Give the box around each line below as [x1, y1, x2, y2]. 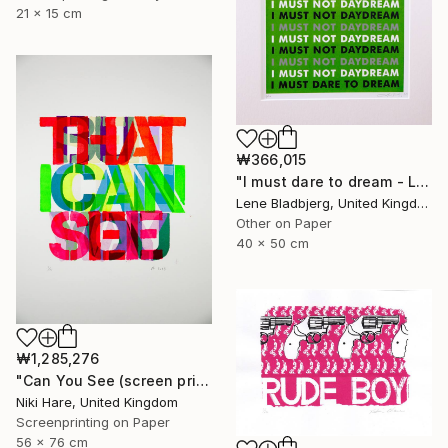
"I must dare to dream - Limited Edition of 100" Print [416, 173, 430, 191]
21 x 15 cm [16, 5, 82, 21]
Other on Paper [236, 215, 332, 232]
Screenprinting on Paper [16, 414, 170, 431]
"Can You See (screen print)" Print [195, 372, 209, 390]
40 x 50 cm [236, 235, 309, 252]
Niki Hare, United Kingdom [16, 394, 178, 411]
